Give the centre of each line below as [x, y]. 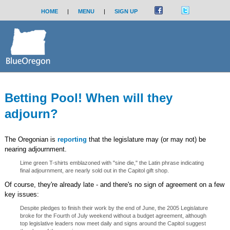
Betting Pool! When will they [88, 98]
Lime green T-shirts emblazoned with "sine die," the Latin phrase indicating [112, 163]
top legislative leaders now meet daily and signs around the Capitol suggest [113, 223]
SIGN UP [126, 11]
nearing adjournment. [35, 149]
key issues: [22, 194]
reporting [72, 139]
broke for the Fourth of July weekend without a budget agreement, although [113, 216]
